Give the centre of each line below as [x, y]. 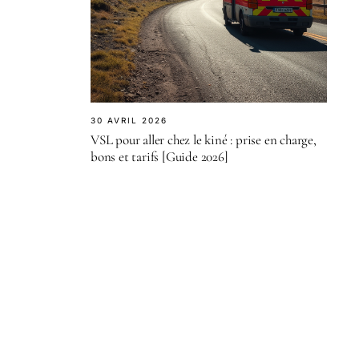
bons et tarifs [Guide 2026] [159, 156]
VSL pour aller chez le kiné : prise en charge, [204, 139]
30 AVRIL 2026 [129, 120]
